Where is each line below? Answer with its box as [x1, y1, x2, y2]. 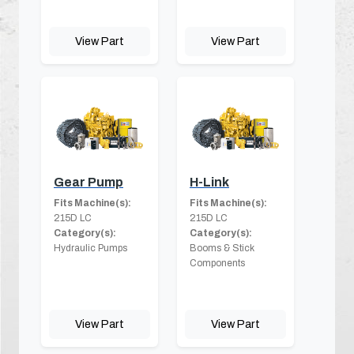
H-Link [190, 175, 229, 189]
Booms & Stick [190, 242, 254, 254]
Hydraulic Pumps [54, 242, 127, 254]
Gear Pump [54, 175, 123, 189]
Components [190, 257, 245, 269]
